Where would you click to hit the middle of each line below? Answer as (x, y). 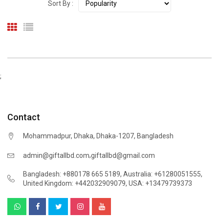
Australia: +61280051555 (162, 174)
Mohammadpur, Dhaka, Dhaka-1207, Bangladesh (98, 136)
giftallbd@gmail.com (123, 155)
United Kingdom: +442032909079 (74, 183)
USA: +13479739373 (160, 183)
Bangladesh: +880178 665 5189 (72, 174)
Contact (24, 117)
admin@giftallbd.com (56, 155)
